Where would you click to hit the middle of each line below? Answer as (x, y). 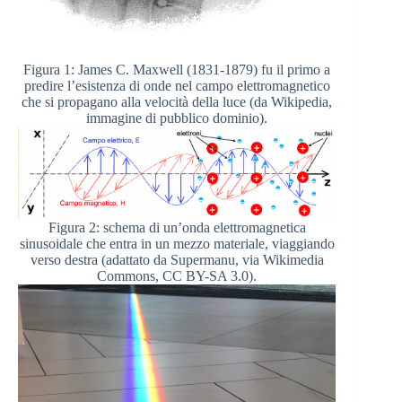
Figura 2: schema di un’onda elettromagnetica (177, 228)
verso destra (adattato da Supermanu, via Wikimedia (177, 260)
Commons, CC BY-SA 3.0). (177, 276)
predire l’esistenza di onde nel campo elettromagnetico (177, 86)
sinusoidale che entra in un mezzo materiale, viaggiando (177, 244)
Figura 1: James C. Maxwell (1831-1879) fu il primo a (177, 70)
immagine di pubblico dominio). (177, 118)
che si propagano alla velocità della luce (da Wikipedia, (177, 102)
